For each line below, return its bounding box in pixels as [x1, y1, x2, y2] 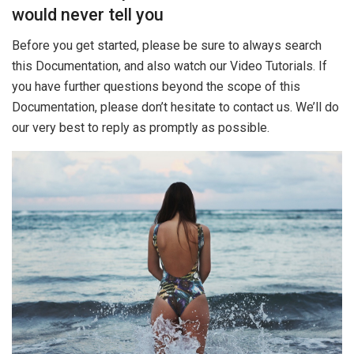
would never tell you [12, 5, 164, 25]
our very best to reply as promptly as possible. [12, 120, 269, 136]
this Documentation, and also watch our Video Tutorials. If [12, 58, 327, 74]
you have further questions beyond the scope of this [12, 79, 300, 95]
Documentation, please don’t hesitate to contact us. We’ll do [12, 100, 339, 115]
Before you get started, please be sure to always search [12, 38, 322, 54]
